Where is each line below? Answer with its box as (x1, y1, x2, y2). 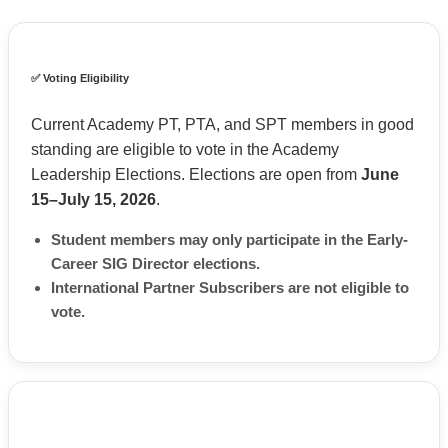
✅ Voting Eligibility (31, 72, 129, 85)
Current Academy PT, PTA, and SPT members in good (31, 115, 414, 133)
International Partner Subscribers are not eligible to (51, 278, 409, 296)
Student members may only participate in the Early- (51, 230, 408, 248)
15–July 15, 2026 (31, 190, 156, 208)
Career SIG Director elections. (51, 254, 260, 272)
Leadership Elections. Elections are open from (31, 165, 361, 183)
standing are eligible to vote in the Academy (31, 140, 339, 158)
